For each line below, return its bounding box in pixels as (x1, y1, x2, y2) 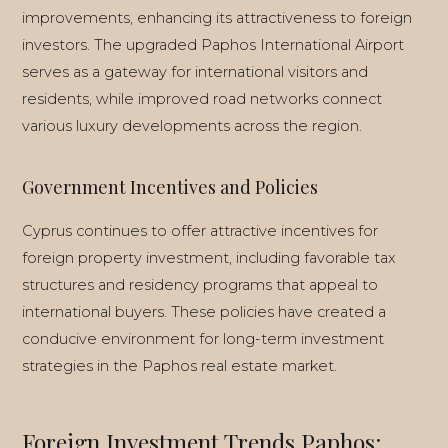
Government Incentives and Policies (22, 175, 318, 199)
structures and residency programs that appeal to (22, 276, 378, 294)
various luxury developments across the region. (22, 117, 362, 135)
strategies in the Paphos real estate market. (22, 357, 337, 375)
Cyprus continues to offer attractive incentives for (22, 222, 378, 240)
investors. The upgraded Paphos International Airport (22, 36, 404, 54)
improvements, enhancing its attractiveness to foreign (22, 9, 412, 27)
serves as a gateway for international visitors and (22, 63, 368, 81)
